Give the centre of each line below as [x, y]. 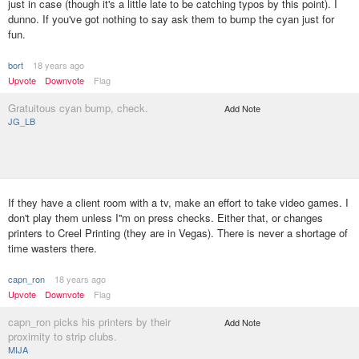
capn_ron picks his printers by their [89, 322]
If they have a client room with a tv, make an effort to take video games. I [178, 202]
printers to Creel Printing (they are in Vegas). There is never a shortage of [178, 233]
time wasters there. [52, 248]
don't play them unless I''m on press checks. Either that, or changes [165, 218]
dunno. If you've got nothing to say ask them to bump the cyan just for [171, 19]
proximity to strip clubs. [63, 336]
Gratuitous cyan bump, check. [78, 108]
